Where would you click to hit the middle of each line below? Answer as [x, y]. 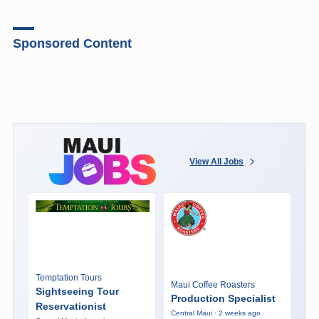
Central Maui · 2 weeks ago [215, 313]
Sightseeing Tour [77, 291]
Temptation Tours [68, 277]
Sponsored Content [72, 43]
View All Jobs [217, 161]
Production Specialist [223, 299]
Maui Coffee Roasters [213, 285]
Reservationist [70, 306]
